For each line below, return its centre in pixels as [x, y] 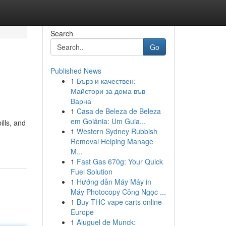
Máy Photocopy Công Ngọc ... [118, 192]
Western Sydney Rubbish [117, 131]
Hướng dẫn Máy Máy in [114, 182]
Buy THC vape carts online [119, 202]
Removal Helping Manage [112, 141]
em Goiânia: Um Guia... [108, 121]
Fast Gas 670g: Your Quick [120, 161]
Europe [82, 212]
